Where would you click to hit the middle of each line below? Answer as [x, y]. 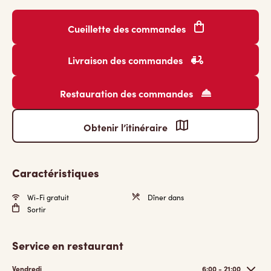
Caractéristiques [56, 173]
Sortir [36, 209]
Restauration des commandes [128, 93]
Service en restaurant [68, 245]
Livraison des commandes [126, 60]
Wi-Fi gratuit [47, 197]
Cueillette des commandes [128, 28]
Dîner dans [165, 197]
